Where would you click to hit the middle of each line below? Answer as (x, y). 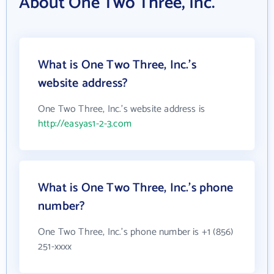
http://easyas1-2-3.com (85, 124)
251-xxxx (55, 247)
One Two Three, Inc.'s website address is (122, 109)
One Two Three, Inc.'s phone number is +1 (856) (136, 232)
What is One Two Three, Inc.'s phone (136, 188)
